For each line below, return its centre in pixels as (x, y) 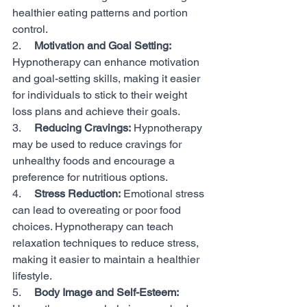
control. (30, 29)
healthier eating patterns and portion (101, 13)
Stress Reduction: (77, 194)
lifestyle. (32, 276)
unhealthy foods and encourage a (95, 161)
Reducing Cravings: (83, 128)
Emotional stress (164, 194)
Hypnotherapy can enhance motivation (107, 62)
